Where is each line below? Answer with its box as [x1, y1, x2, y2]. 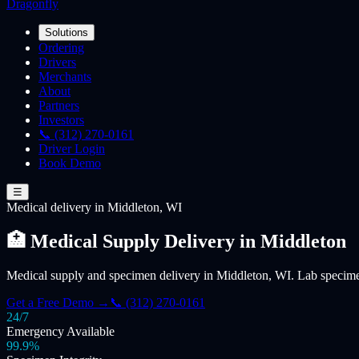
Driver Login [38, 142, 105, 155]
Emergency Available [6, 324, 115, 338]
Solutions [45, 26, 88, 38]
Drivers [38, 55, 76, 69]
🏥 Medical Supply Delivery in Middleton [6, 230, 346, 252]
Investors [38, 113, 84, 127]
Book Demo [38, 156, 101, 170]
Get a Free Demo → [6, 295, 110, 309]
